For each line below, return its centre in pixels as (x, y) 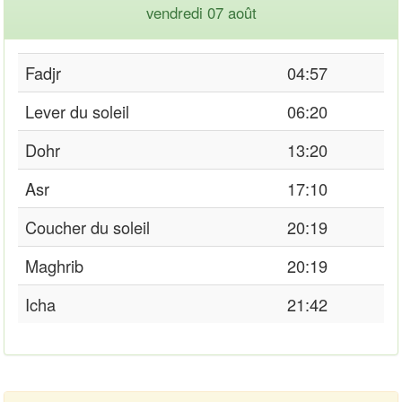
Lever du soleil (77, 111)
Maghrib (54, 265)
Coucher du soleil (87, 227)
